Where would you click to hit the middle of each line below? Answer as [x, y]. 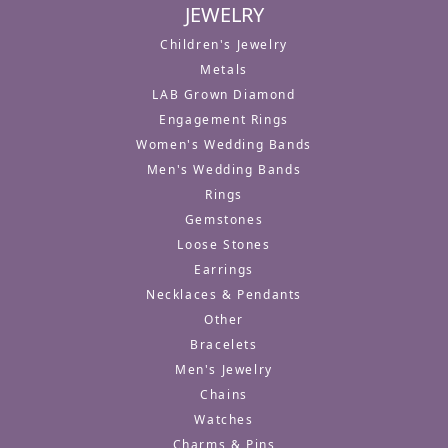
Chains [224, 395]
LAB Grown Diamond [224, 95]
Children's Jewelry [224, 45]
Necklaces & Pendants [224, 295]
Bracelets [224, 345]
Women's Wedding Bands [224, 145]
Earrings [224, 270]
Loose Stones [224, 245]
